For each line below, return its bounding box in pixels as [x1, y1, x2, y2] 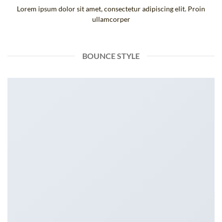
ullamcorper [92, 15, 130, 23]
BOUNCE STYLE [82, 51, 140, 61]
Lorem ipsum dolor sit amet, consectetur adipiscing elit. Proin [17, 4, 205, 13]
